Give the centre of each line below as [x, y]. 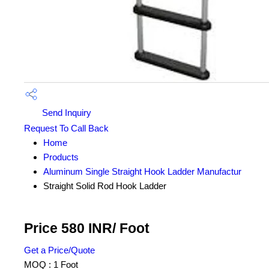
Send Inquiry [65, 113]
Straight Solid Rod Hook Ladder [105, 186]
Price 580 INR [68, 229]
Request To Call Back [66, 128]
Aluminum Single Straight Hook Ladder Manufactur [142, 172]
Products [61, 157]
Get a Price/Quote [59, 250]
